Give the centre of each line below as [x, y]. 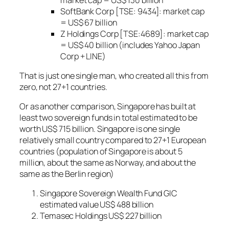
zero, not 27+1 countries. [63, 87]
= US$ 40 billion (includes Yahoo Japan [130, 45]
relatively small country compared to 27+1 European [113, 140]
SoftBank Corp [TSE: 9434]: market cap [133, 11]
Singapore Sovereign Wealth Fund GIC [109, 193]
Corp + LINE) [83, 56]
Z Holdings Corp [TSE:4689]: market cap [135, 33]
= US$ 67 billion [89, 22]
